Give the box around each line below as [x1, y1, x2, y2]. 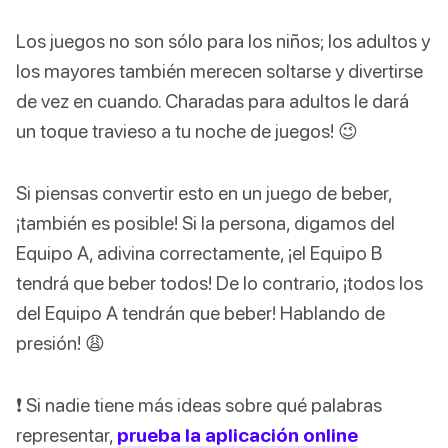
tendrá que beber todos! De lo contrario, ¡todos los [16, 271, 423, 295]
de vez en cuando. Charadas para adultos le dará [16, 89, 409, 113]
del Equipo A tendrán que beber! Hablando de [16, 301, 385, 325]
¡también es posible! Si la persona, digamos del [16, 211, 395, 235]
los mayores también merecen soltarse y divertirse [16, 59, 423, 83]
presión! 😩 [16, 331, 105, 355]
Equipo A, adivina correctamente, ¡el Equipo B [16, 241, 382, 265]
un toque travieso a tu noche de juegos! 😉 [16, 119, 358, 143]
